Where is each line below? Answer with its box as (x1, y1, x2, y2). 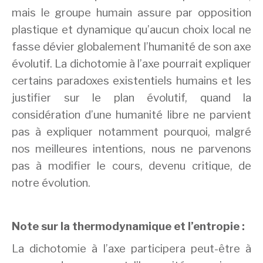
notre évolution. (12, 176, 90, 190)
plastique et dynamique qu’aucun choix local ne (12, 23, 251, 37)
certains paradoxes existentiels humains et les (12, 74, 251, 88)
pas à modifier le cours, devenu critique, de (12, 159, 251, 173)
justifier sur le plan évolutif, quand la (12, 91, 251, 105)
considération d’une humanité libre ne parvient (12, 108, 251, 122)
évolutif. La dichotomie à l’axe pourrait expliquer (12, 57, 251, 71)
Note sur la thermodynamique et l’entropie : (12, 219, 245, 233)
